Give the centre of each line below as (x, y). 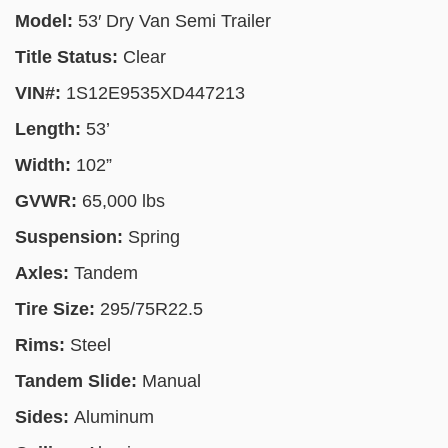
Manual (171, 381)
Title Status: (69, 57)
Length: (50, 129)
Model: (46, 21)
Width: (45, 165)
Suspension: (71, 237)
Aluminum (114, 417)
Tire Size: (57, 309)
